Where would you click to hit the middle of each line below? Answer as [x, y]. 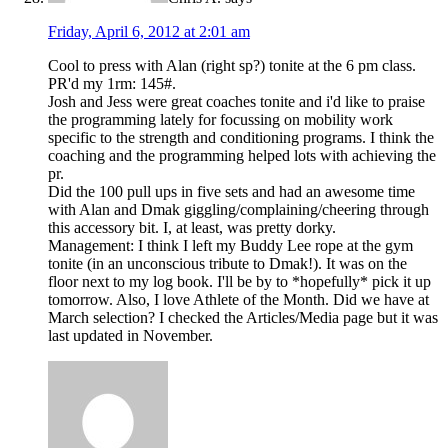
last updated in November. [130, 335]
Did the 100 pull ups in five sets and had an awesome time [231, 191]
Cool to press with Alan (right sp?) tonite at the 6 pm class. [232, 65]
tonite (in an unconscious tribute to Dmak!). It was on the [227, 263]
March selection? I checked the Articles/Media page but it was [243, 317]
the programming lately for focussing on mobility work [220, 119]
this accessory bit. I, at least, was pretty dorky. [192, 227]
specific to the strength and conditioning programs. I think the [241, 137]
